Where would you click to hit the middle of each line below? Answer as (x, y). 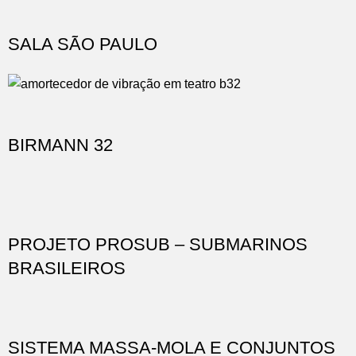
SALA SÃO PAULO (83, 44)
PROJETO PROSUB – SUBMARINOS (158, 244)
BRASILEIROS (67, 268)
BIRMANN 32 (60, 145)
